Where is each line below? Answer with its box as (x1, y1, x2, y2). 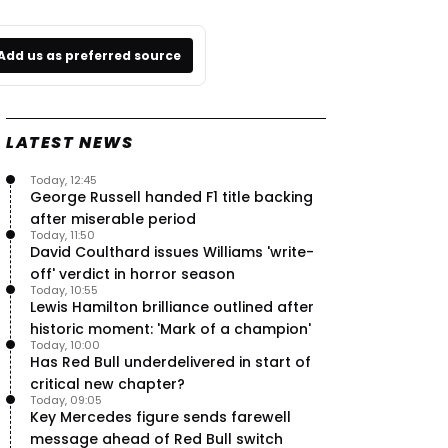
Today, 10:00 (30, 337, 100, 353)
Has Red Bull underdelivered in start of (30, 352, 311, 372)
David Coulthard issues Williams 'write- (30, 242, 314, 262)
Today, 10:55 (30, 282, 98, 298)
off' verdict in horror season (30, 264, 235, 284)
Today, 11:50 (30, 227, 95, 243)
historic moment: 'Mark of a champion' (30, 319, 311, 339)
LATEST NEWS (6, 131, 134, 154)
